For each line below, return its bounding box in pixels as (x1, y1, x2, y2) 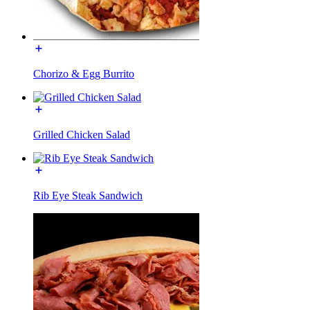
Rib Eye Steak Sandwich (33, 189, 143, 201)
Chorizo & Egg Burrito (33, 67, 134, 80)
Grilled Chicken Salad (33, 128, 130, 140)
